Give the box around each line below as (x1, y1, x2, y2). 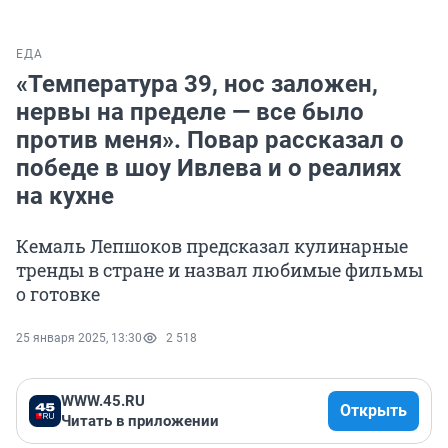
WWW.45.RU (61, 392, 145, 411)
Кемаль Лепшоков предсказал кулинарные (16, 234, 408, 259)
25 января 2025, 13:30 (16, 331, 142, 346)
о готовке (16, 282, 100, 307)
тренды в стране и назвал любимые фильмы (16, 258, 423, 283)
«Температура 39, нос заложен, (16, 70, 378, 99)
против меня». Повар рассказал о (16, 126, 404, 155)
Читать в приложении (61, 412, 219, 431)
